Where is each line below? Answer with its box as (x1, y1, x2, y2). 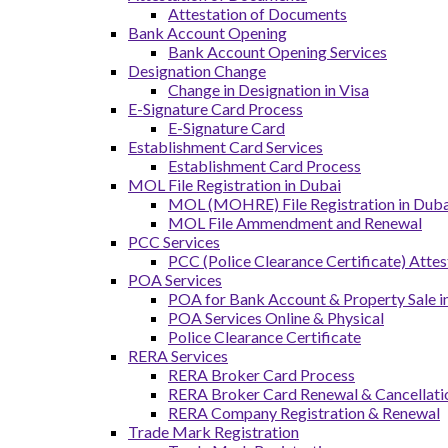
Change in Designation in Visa (168, 80, 369, 99)
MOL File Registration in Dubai (128, 175, 341, 194)
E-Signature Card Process (128, 99, 303, 118)
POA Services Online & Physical (168, 308, 384, 327)
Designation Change (128, 61, 266, 80)
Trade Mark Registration (128, 422, 299, 441)
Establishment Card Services (128, 137, 323, 156)
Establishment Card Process (168, 156, 361, 175)
